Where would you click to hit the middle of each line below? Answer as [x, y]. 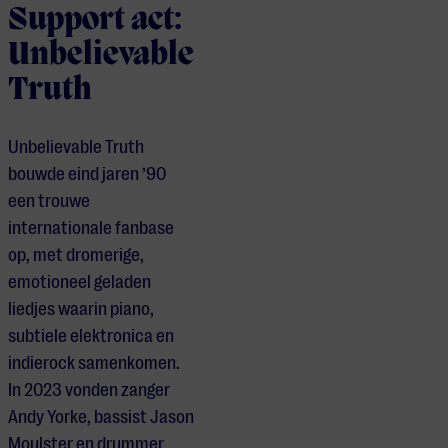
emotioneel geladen [79, 282]
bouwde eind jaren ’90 [87, 174]
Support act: [95, 21]
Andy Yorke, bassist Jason [101, 417]
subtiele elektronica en [91, 336]
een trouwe [49, 201]
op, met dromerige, [76, 255]
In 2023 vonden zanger [89, 390]
